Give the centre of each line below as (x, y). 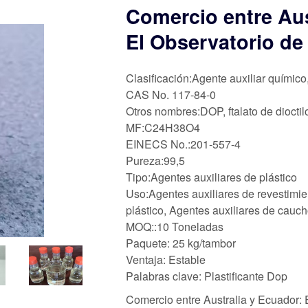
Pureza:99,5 (155, 160)
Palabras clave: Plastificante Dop (207, 276)
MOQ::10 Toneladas (175, 226)
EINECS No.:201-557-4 (183, 144)
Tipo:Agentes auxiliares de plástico (211, 177)
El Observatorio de (214, 42)
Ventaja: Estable (166, 259)
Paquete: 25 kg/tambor (181, 243)
